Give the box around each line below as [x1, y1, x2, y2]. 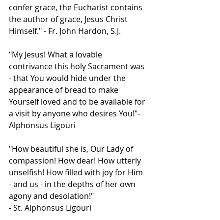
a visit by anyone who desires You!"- [9, 108, 144, 119]
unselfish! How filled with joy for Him [9, 167, 145, 178]
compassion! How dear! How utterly [9, 155, 143, 166]
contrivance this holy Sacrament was [9, 61, 146, 72]
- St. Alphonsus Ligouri [9, 202, 91, 214]
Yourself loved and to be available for [9, 96, 147, 108]
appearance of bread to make [9, 84, 120, 96]
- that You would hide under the [9, 73, 128, 84]
